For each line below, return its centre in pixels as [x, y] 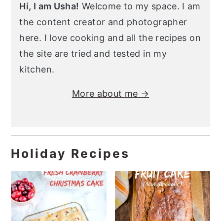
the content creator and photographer [103, 22]
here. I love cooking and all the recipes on [110, 37]
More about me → [110, 93]
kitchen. [37, 69]
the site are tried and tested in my [93, 53]
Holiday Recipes [71, 153]
